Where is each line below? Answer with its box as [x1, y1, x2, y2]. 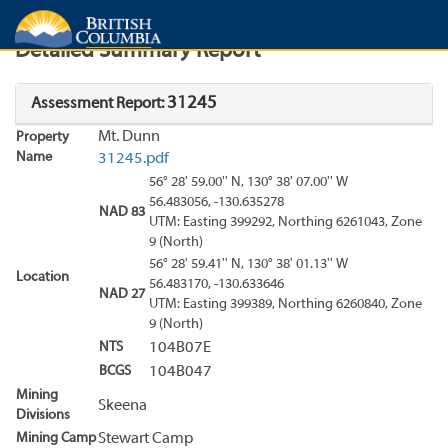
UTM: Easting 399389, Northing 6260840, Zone [149, 296, 422, 312]
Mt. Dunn [98, 128, 160, 145]
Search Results [85, 12, 172, 27]
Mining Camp [16, 430, 96, 446]
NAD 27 [99, 286, 145, 302]
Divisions [16, 407, 70, 423]
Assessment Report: [31, 95, 167, 112]
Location [16, 269, 69, 285]
